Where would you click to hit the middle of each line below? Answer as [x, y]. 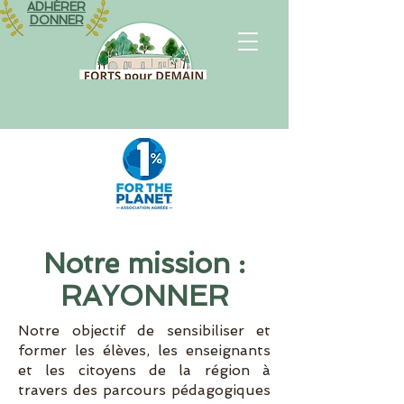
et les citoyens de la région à [144, 370]
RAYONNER [144, 296]
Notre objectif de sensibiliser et [144, 331]
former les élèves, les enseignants [144, 350]
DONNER [56, 20]
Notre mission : [144, 263]
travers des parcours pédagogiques [144, 390]
